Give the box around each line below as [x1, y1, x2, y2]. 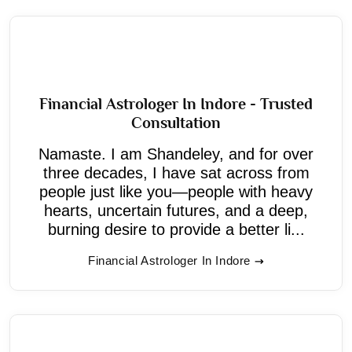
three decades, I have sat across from [42, 163, 310, 181]
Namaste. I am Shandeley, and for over [38, 145, 313, 163]
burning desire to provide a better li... [47, 220, 305, 238]
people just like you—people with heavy [39, 182, 313, 200]
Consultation [131, 113, 221, 131]
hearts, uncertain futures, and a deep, [44, 201, 308, 219]
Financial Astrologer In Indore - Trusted [39, 94, 313, 112]
